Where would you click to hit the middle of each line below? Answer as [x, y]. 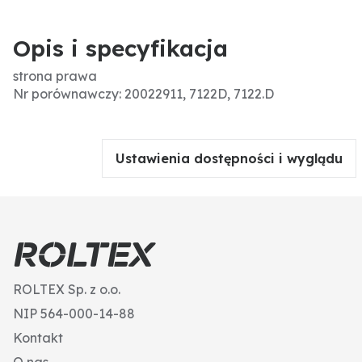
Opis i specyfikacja [120, 48]
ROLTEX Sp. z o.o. [67, 290]
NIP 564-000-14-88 [74, 314]
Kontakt [38, 338]
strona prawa [55, 76]
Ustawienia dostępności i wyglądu [229, 159]
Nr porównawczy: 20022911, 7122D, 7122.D [143, 94]
